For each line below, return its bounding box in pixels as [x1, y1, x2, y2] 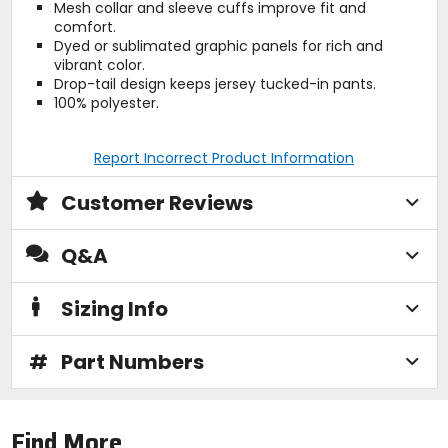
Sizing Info [60, 295, 168, 324]
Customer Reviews [60, 189, 253, 218]
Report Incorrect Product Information [94, 148, 354, 169]
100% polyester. [53, 93, 159, 114]
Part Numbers [60, 348, 204, 377]
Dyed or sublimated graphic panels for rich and [53, 36, 383, 57]
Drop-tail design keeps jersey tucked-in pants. [53, 74, 376, 95]
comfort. [53, 17, 116, 38]
